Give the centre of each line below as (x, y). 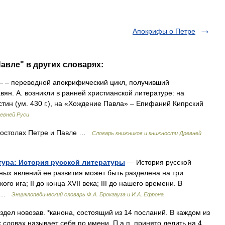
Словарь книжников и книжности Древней (147, 133)
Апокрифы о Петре (164, 31)
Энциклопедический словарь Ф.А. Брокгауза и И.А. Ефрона (88, 194)
